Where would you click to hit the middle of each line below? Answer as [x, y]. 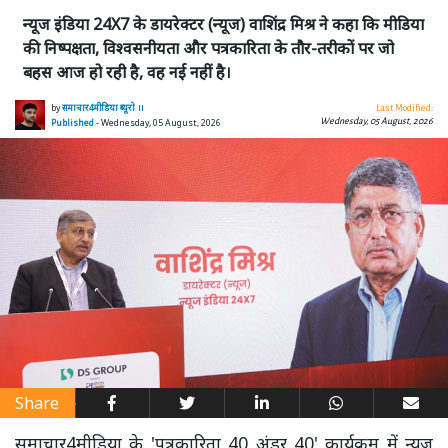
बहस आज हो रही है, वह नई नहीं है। [127, 72]
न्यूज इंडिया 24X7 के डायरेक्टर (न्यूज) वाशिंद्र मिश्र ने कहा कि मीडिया [223, 24]
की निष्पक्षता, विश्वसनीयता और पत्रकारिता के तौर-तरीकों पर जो [208, 48]
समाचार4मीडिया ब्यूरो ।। [102, 108]
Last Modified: [404, 108]
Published [72, 123]
